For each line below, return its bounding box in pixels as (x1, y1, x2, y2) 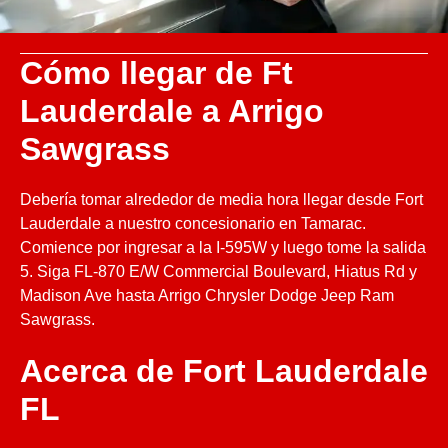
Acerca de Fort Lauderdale (20, 352, 428, 389)
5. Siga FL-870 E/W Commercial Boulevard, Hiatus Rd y (20, 262, 417, 280)
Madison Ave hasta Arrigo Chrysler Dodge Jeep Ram (20, 286, 394, 304)
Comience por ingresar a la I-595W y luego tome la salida (20, 238, 426, 256)
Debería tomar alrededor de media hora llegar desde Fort (20, 190, 423, 208)
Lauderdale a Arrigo (20, 92, 324, 129)
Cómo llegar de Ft (20, 54, 293, 91)
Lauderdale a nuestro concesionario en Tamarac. (20, 214, 366, 232)
